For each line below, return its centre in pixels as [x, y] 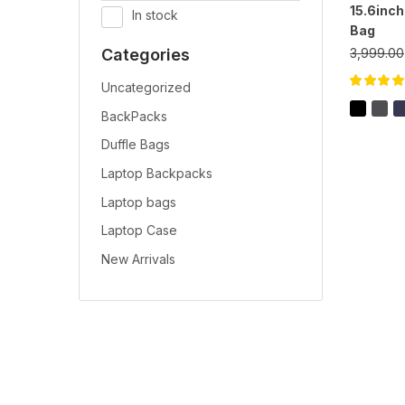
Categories [146, 55]
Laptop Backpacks [157, 174]
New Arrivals [138, 259]
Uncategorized [146, 88]
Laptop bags [139, 202]
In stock [155, 15]
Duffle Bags [136, 145]
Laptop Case [139, 231]
